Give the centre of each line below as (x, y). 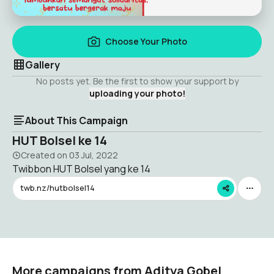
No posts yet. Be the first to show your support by (137, 81)
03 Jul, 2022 (94, 155)
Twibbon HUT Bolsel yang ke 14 (81, 168)
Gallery (43, 65)
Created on (45, 155)
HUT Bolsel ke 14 (60, 140)
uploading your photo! (137, 93)
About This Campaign (76, 120)
